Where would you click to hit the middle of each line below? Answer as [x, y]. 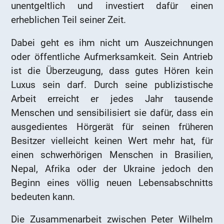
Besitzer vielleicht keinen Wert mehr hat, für [112, 140]
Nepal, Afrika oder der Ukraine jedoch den [112, 168]
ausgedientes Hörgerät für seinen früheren [112, 126]
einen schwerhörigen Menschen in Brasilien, [112, 154]
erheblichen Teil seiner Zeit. [69, 19]
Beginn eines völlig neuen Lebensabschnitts [112, 182]
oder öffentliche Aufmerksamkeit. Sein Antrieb [112, 56]
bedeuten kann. [43, 196]
